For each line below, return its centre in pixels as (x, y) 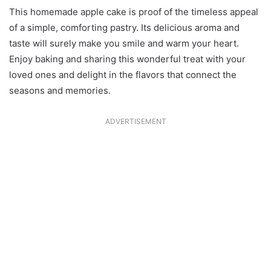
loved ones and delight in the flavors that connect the (123, 74)
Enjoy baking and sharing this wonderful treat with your (127, 59)
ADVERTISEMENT (135, 121)
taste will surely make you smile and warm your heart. (124, 43)
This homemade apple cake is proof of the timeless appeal (134, 11)
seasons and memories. (60, 90)
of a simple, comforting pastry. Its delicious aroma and (124, 27)
